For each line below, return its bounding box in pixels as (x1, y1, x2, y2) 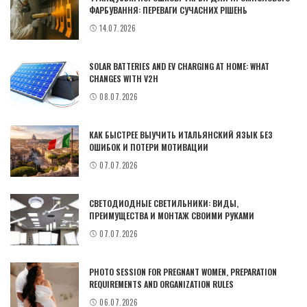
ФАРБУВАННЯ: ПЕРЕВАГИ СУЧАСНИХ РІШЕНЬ (89, 4, 247, 16)
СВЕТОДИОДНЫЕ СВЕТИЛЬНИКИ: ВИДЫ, (89, 197, 238, 210)
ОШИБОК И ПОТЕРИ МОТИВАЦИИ (89, 141, 208, 153)
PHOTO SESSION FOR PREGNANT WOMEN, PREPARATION (89, 266, 277, 278)
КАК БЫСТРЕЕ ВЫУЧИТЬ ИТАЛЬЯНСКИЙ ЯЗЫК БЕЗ (89, 129, 273, 141)
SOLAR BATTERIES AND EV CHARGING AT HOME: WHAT (89, 60, 269, 73)
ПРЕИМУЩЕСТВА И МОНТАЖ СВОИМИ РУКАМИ (89, 210, 254, 222)
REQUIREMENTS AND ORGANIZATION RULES (89, 278, 234, 291)
